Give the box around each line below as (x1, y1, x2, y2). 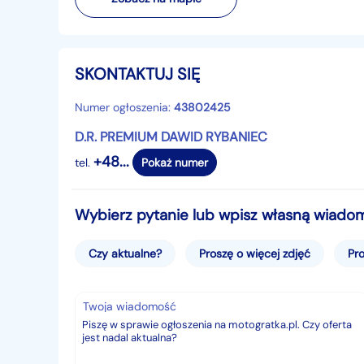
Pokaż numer (141, 155, 208, 170)
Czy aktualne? (88, 246, 162, 261)
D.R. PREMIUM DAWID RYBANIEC (75, 128, 267, 145)
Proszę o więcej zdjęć (198, 246, 310, 261)
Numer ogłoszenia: (75, 100, 174, 115)
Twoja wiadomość (82, 299, 176, 314)
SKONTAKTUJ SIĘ (75, 63, 200, 84)
